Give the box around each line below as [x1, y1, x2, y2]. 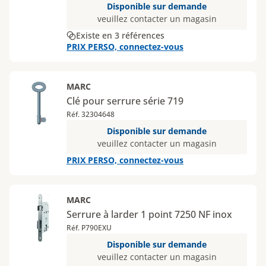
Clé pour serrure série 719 [66, 94, 183, 107]
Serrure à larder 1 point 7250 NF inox [66, 208, 232, 221]
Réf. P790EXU [66, 223, 112, 233]
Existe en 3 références [76, 30, 164, 41]
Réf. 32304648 [66, 109, 115, 119]
